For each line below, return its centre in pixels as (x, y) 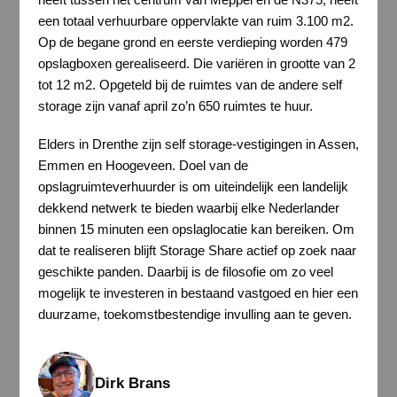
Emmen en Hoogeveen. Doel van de (143, 166)
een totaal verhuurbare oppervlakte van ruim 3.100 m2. (195, 20)
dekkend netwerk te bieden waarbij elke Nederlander (188, 208)
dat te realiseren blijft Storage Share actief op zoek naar (197, 251)
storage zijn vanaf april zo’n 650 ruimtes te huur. (175, 105)
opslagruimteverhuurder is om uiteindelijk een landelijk (193, 187)
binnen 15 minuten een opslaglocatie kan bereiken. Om (196, 230)
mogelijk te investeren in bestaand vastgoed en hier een (198, 293)
